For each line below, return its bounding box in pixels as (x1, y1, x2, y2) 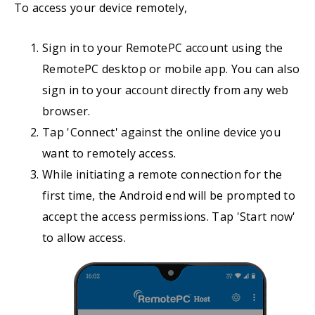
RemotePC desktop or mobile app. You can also (42, 61, 300, 77)
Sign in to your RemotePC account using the (42, 40, 283, 56)
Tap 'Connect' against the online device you (42, 124, 281, 140)
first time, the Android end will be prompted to (42, 188, 296, 203)
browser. (42, 103, 91, 119)
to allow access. (42, 230, 126, 245)
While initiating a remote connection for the (42, 167, 283, 182)
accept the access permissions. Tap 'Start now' (42, 209, 296, 224)
